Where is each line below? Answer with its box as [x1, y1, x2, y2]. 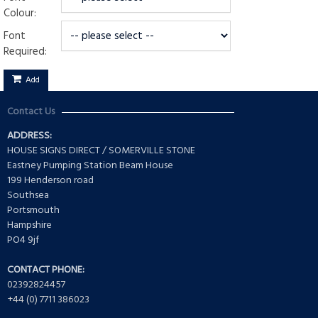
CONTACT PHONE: [7, 262, 84, 279]
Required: [4, 43, 47, 61]
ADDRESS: [7, 128, 52, 145]
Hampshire [7, 217, 52, 234]
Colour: [4, 5, 36, 23]
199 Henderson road [7, 172, 94, 190]
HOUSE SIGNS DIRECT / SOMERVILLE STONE [7, 143, 195, 160]
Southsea [7, 187, 49, 204]
